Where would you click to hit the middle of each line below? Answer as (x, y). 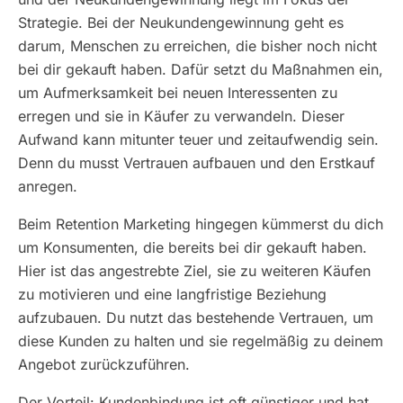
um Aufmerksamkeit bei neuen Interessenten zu (178, 93)
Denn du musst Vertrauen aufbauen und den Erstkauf (197, 163)
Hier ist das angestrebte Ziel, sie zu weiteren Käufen (194, 271)
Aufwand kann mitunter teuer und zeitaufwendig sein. (198, 139)
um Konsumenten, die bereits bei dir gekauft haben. (193, 247)
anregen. (48, 186)
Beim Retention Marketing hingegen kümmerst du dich (201, 224)
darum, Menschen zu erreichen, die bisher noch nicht (197, 46)
